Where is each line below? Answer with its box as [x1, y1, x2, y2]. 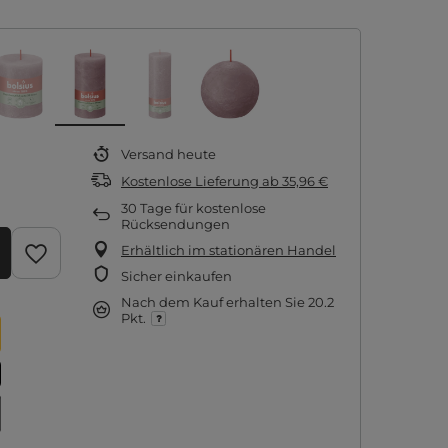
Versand [121, 146, 177, 162]
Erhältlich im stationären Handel [121, 242, 336, 258]
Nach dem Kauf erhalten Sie [121, 294, 308, 310]
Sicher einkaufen [121, 268, 232, 284]
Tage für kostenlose [137, 200, 266, 216]
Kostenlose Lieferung [121, 173, 259, 189]
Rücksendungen [121, 216, 230, 232]
